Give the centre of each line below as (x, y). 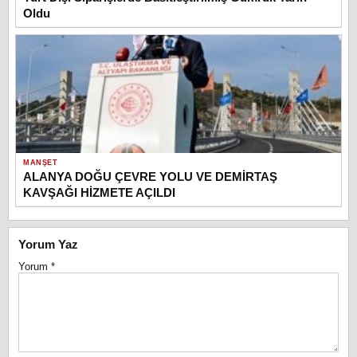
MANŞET (40, 163)
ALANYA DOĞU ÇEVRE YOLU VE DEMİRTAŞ (150, 177)
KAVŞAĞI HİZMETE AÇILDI (99, 193)
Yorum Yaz (48, 245)
